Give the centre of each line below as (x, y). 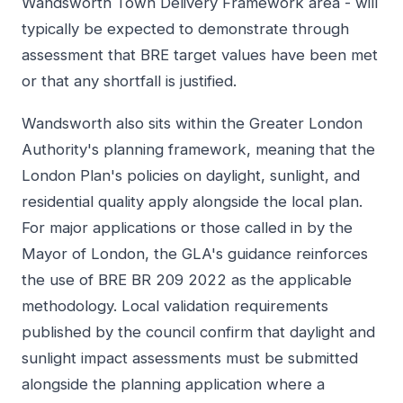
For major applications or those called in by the (187, 227)
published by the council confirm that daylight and (198, 331)
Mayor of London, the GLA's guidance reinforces (195, 253)
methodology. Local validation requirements (175, 305)
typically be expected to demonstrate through (185, 29)
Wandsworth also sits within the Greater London (192, 123)
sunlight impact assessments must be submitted (190, 358)
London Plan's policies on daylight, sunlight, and (191, 175)
